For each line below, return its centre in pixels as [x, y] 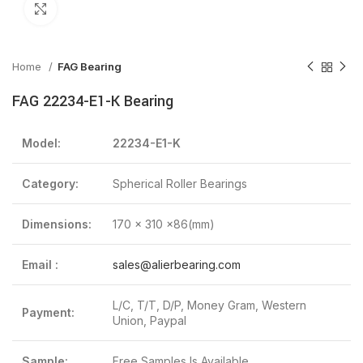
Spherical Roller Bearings [180, 184]
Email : [40, 265]
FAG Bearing [90, 66]
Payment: [48, 312]
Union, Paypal [149, 320]
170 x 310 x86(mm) [164, 224]
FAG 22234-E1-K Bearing [93, 101]
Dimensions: [57, 224]
